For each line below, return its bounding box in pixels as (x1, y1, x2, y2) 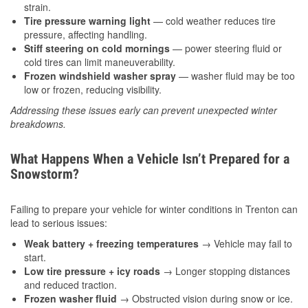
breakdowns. (10, 117, 66, 131)
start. (24, 250, 46, 265)
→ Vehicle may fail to (199, 236, 292, 251)
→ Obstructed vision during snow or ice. (117, 291, 293, 306)
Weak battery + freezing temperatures (24, 236, 199, 251)
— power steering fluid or (170, 41, 282, 56)
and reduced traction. (24, 278, 117, 292)
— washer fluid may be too (176, 69, 295, 83)
